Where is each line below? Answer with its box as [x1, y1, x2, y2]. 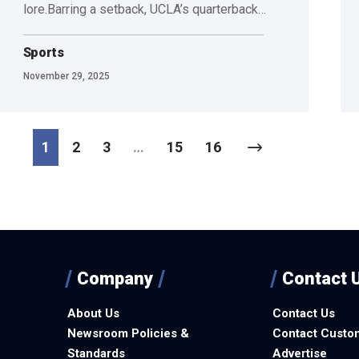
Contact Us [272, 306, 335, 321]
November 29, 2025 [22, 70, 110, 82]
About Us [67, 306, 119, 321]
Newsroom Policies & [67, 326, 189, 341]
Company [77, 268, 153, 289]
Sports [22, 44, 64, 60]
